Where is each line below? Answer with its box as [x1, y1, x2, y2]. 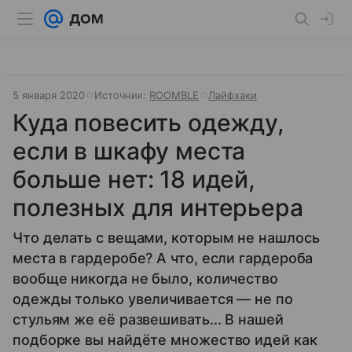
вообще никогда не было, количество [13, 270, 278, 287]
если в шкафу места [13, 137, 246, 165]
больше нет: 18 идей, [13, 165, 256, 193]
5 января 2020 [13, 89, 85, 101]
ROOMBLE [149, 89, 199, 101]
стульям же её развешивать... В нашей [13, 311, 284, 328]
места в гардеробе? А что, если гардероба [13, 250, 313, 266]
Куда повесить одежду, [13, 108, 284, 137]
